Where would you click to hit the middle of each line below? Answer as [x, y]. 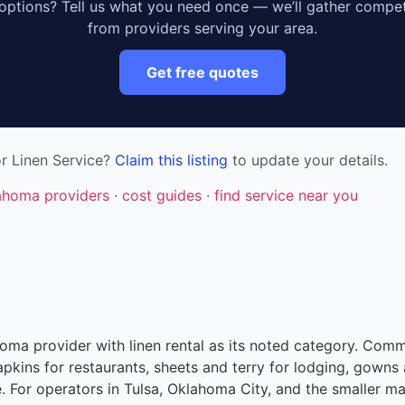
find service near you [286, 195]
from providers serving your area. [202, 28]
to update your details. [308, 160]
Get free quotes [202, 72]
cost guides [162, 195]
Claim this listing [171, 160]
